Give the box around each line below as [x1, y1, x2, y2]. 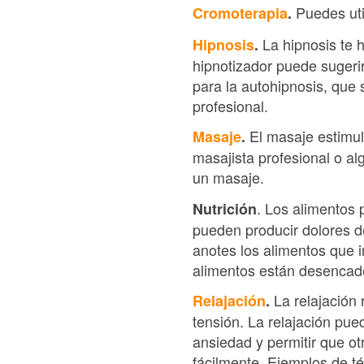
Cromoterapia [193, 2, 288, 24]
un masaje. [193, 167, 264, 188]
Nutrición [193, 197, 257, 219]
